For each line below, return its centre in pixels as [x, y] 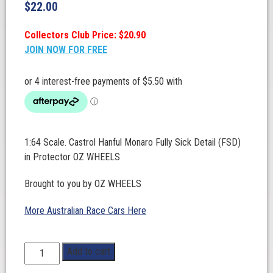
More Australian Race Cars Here [85, 211]
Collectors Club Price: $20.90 [85, 35]
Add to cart [89, 251]
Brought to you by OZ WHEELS [83, 184]
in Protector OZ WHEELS [72, 157]
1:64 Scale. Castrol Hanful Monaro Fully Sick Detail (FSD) [133, 142]
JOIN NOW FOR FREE [66, 50]
